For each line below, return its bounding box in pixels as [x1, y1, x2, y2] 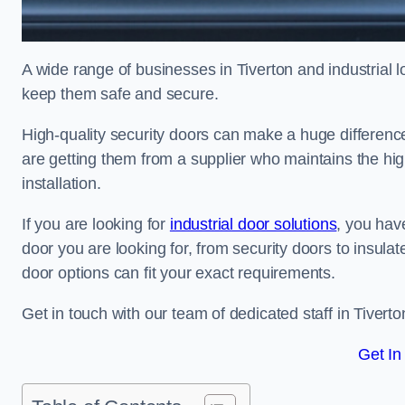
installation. [22, 174, 101, 193]
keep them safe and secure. [22, 85, 223, 103]
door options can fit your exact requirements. [22, 264, 340, 282]
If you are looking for [22, 215, 170, 233]
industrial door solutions [169, 215, 337, 233]
